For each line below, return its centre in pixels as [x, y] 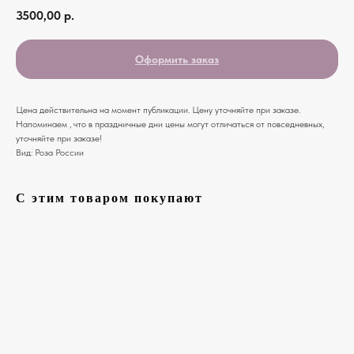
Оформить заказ [177, 59]
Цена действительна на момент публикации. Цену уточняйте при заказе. [158, 109]
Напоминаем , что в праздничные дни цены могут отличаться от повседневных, [170, 124]
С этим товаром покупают [109, 198]
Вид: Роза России [50, 152]
